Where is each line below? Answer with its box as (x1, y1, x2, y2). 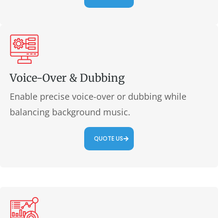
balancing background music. (10, 106, 130, 118)
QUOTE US (94, 134, 123, 143)
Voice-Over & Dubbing (10, 71, 125, 85)
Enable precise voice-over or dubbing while (10, 91, 186, 102)
